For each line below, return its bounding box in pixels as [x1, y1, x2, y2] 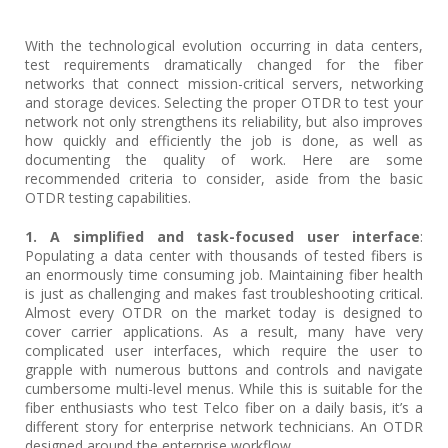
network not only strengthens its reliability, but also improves [25, 112, 423, 131]
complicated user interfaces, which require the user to [25, 341, 423, 360]
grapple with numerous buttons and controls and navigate [25, 360, 423, 379]
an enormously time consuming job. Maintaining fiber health [25, 265, 423, 284]
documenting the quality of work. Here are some [25, 150, 423, 169]
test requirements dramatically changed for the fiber [25, 55, 423, 74]
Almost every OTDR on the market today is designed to [25, 303, 423, 322]
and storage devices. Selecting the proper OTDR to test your [25, 93, 423, 112]
